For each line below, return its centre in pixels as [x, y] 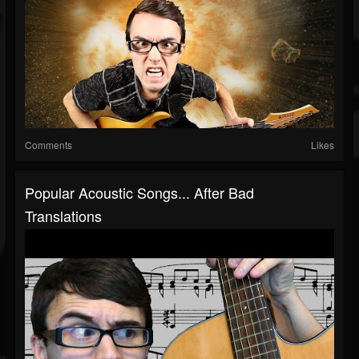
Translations [63, 216]
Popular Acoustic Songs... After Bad [139, 193]
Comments [48, 145]
